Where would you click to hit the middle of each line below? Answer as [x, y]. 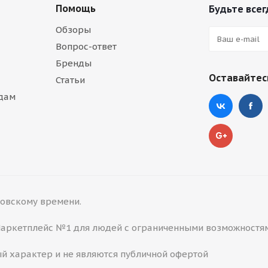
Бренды [74, 63]
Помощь [76, 8]
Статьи [70, 80]
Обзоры [73, 30]
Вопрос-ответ [86, 46]
